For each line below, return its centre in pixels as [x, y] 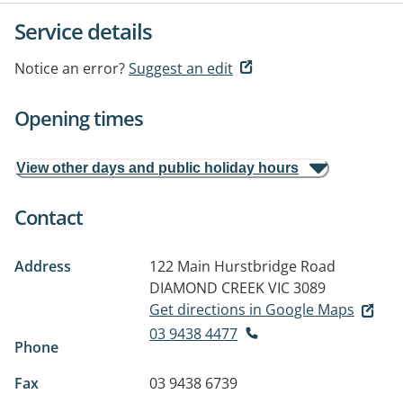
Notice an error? [70, 68]
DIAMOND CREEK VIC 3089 [237, 288]
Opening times [79, 118]
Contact [49, 217]
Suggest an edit [181, 68]
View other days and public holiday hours [157, 168]
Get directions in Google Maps [252, 309]
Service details [83, 31]
